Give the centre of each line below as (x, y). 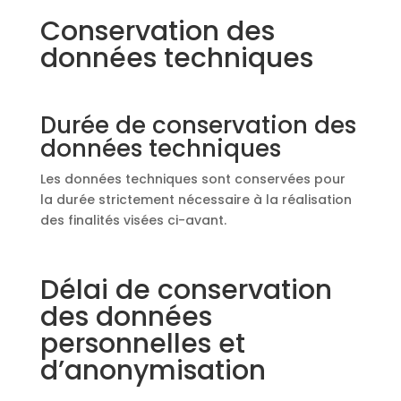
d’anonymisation (153, 371)
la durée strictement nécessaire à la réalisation (196, 200)
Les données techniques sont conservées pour (192, 179)
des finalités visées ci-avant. (133, 220)
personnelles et (142, 344)
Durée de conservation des (198, 125)
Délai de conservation (186, 290)
